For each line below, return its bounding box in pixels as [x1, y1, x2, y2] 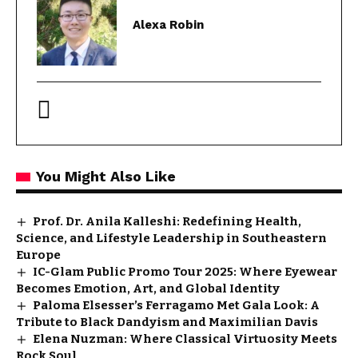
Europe [16, 247, 61, 262]
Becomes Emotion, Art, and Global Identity [16, 280, 280, 296]
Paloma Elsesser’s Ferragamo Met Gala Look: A [33, 297, 320, 312]
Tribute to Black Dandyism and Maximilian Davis [16, 314, 318, 329]
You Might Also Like [36, 167, 176, 185]
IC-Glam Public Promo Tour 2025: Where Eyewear [33, 264, 338, 279]
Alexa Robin [133, 18, 204, 33]
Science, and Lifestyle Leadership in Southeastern [16, 230, 327, 245]
